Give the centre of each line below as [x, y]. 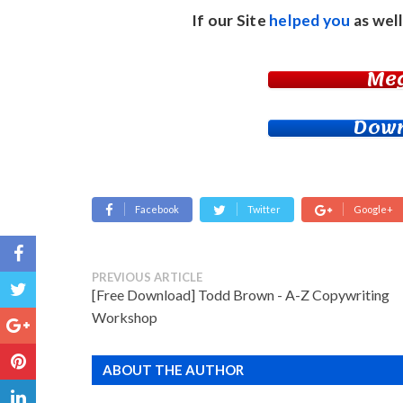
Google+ [373, 209]
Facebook [157, 209]
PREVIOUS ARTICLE [147, 277]
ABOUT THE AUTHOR [173, 369]
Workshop [125, 317]
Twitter [264, 209]
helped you [310, 20]
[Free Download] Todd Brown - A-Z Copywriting [241, 294]
